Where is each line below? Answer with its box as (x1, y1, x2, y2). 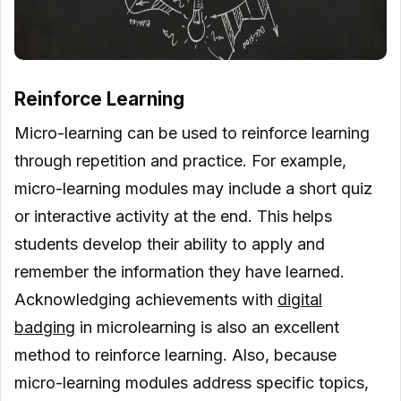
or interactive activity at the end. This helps (14, 207, 332, 226)
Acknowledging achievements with (14, 290, 277, 310)
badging (14, 318, 75, 337)
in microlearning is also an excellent (75, 318, 339, 337)
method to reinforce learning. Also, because (14, 346, 337, 365)
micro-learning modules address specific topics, (14, 373, 369, 393)
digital (277, 290, 322, 310)
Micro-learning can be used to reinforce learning (14, 124, 370, 143)
